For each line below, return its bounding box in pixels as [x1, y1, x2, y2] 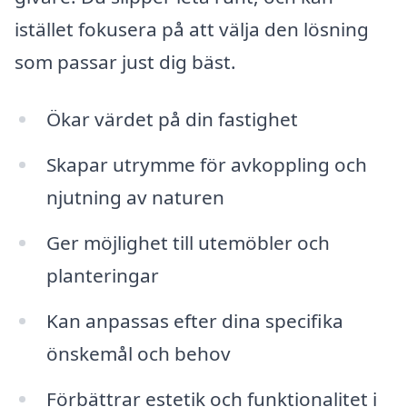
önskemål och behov [45, 340, 231, 366]
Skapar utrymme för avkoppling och [45, 152, 367, 178]
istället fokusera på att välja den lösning [15, 15, 369, 42]
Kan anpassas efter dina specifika [45, 307, 343, 333]
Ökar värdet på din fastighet [45, 106, 298, 133]
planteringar [45, 262, 159, 288]
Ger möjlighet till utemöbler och [45, 229, 330, 255]
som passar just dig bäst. [15, 48, 236, 74]
